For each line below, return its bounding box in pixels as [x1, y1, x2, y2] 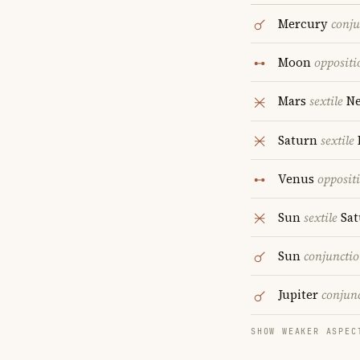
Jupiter [278, 286, 321, 304]
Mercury [278, 15, 331, 32]
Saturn [278, 131, 321, 149]
